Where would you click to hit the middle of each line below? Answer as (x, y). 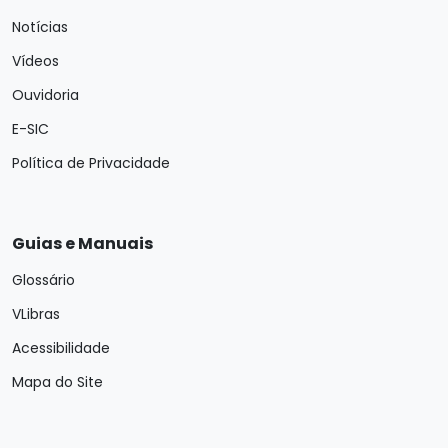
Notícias (40, 27)
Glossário (43, 280)
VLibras (36, 314)
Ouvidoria (45, 95)
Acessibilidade (61, 348)
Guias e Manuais (82, 243)
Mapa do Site (57, 382)
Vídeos (35, 61)
